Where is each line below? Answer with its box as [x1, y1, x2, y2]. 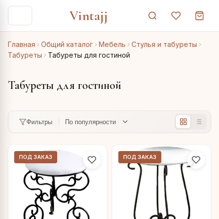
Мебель [99, 40, 126, 48]
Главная [8, 40, 35, 48]
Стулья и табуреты [131, 40, 197, 48]
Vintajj [69, 7, 108, 24]
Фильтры [26, 118, 52, 126]
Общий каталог [41, 40, 93, 48]
